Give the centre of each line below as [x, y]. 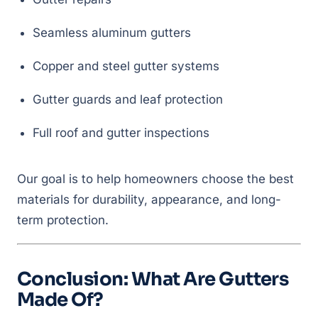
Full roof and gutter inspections [121, 133]
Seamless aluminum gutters [112, 33]
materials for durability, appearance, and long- [149, 199]
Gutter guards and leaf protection [128, 99]
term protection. [63, 220]
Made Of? [60, 300]
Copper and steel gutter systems [126, 66]
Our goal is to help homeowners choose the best [155, 179]
